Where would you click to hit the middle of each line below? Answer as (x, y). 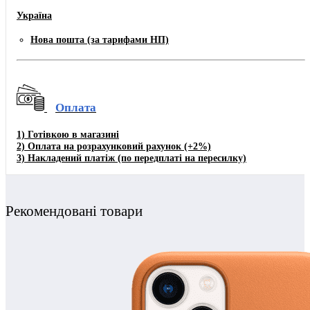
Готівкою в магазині (73, 135)
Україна (34, 15)
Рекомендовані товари (74, 211)
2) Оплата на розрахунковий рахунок (99, 147)
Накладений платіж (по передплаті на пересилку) (137, 158)
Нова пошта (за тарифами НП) (100, 40)
